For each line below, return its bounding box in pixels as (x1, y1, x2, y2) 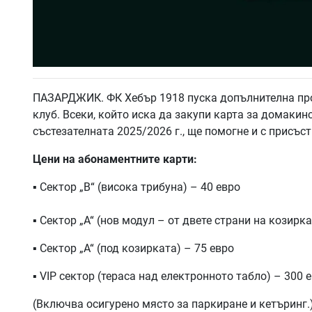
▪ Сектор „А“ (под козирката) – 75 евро (33, 241, 234, 255)
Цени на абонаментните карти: (33, 152, 197, 166)
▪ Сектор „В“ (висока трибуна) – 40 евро (33, 180, 240, 194)
